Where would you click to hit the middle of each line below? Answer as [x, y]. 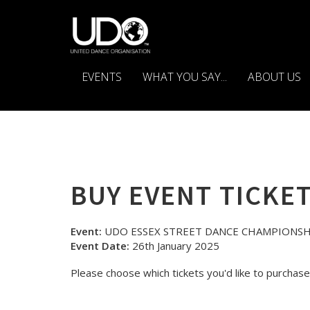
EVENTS [102, 77]
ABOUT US [274, 77]
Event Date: [100, 246]
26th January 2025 [174, 246]
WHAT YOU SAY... [185, 77]
